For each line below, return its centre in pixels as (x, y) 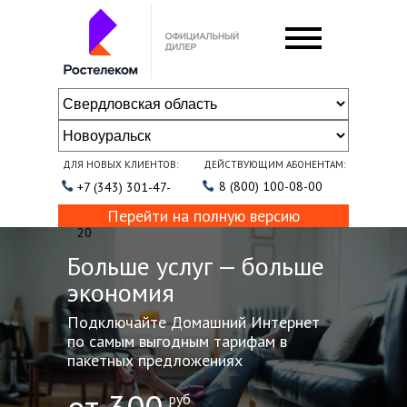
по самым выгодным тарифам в (177, 341)
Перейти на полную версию (203, 216)
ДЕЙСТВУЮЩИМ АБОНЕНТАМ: (274, 164)
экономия (124, 292)
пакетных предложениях (155, 360)
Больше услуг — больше (196, 266)
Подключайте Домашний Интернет (194, 322)
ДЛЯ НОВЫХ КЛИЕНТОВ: (120, 164)
